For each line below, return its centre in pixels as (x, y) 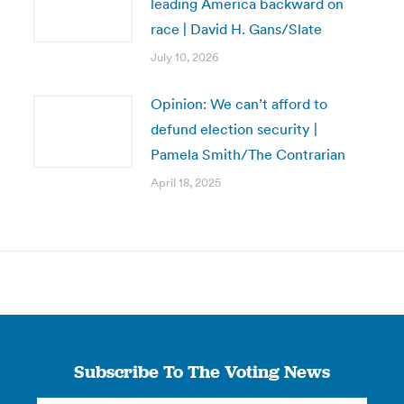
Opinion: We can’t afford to (239, 104)
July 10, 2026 (184, 57)
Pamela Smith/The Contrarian (248, 154)
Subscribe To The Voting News (202, 372)
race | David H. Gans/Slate (236, 29)
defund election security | (234, 129)
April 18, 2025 (185, 183)
